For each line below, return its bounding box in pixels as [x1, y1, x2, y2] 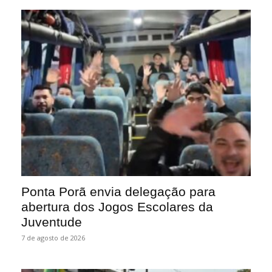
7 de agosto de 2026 [21, 233, 85, 243]
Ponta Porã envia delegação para [21, 185, 216, 199]
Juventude [21, 215, 82, 229]
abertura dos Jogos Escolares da [21, 200, 213, 214]
